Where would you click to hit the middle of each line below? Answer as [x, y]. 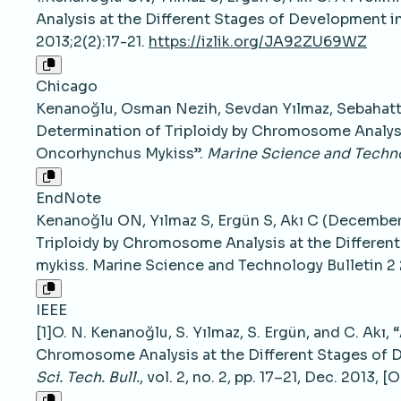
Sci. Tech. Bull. [88, 378]
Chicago [67, 87]
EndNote [68, 199]
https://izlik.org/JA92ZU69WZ [258, 42]
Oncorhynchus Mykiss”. [121, 154]
